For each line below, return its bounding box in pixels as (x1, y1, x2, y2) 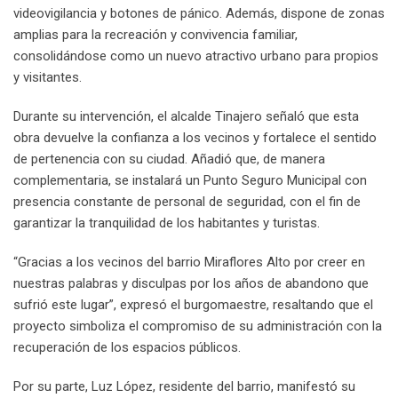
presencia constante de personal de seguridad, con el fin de (13, 193, 361, 210)
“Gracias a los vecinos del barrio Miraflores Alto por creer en (13, 253, 365, 270)
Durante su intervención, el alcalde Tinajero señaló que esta (13, 107, 359, 124)
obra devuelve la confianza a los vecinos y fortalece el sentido (13, 129, 377, 146)
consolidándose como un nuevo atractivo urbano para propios (13, 47, 378, 64)
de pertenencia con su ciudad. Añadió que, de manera (13, 150, 325, 167)
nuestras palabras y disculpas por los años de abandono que (13, 275, 369, 291)
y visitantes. (13, 68, 82, 85)
